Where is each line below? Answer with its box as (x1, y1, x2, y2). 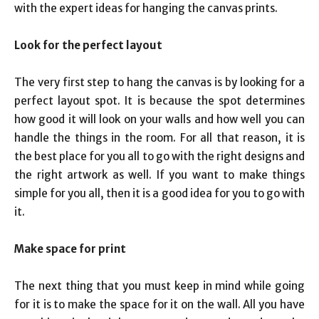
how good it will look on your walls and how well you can (14, 113, 305, 127)
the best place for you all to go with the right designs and (14, 150, 305, 164)
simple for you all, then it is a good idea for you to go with (14, 187, 305, 201)
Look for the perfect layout (14, 38, 162, 53)
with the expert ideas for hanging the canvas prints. (14, 1, 278, 16)
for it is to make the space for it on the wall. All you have (14, 298, 305, 312)
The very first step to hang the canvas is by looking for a (14, 75, 305, 90)
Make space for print (14, 242, 126, 256)
